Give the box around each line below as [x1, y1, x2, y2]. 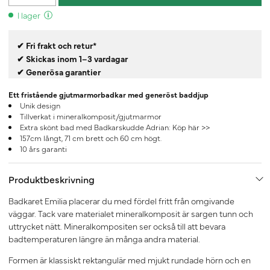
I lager [17, 9, 40, 22]
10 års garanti [19, 143, 67, 154]
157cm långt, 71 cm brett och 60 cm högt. [19, 133, 162, 143]
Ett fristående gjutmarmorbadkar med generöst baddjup [8, 89, 209, 100]
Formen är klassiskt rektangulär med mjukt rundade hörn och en [8, 254, 251, 266]
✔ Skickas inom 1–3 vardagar [17, 52, 130, 65]
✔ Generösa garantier [17, 66, 101, 78]
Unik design [19, 100, 60, 111]
